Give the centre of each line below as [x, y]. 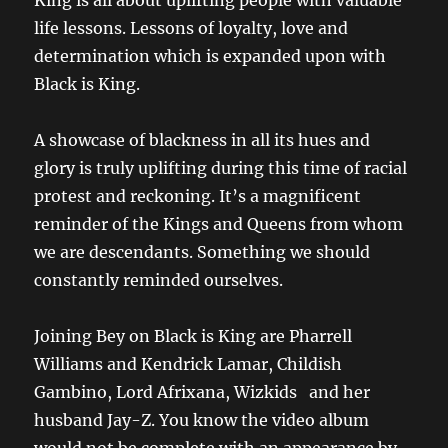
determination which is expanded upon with [210, 56]
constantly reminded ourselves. [159, 280]
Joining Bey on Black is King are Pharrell [193, 336]
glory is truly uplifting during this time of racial [221, 168]
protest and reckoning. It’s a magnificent [198, 196]
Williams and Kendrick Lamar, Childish [188, 364]
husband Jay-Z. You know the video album [202, 420]
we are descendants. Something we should [202, 252]
